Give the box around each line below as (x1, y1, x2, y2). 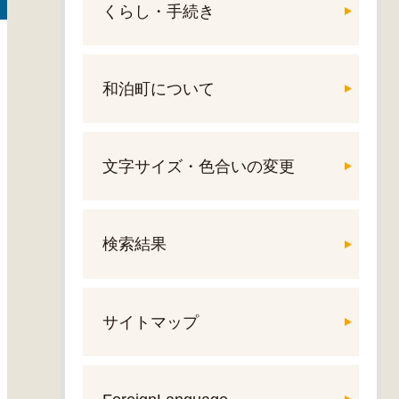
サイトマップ (102, 313, 199, 331)
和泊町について (102, 80, 215, 99)
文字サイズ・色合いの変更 (102, 158, 295, 176)
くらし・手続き (102, 2, 215, 20)
